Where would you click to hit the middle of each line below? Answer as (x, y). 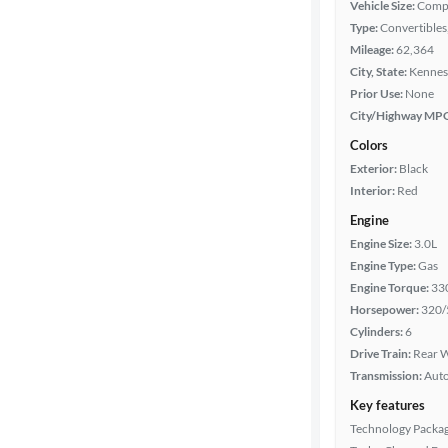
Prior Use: (376, 93)
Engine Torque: (389, 287)
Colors (369, 145)
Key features (387, 405)
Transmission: (386, 375)
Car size (41, 274)
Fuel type (45, 176)
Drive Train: (380, 353)
